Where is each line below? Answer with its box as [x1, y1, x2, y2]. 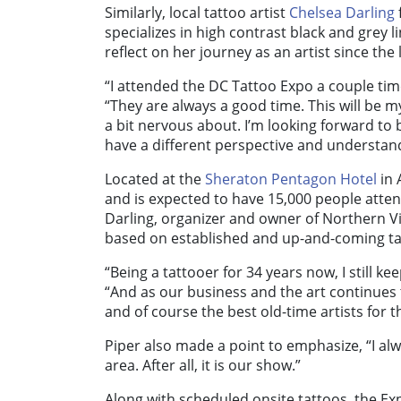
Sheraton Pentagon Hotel [205, 169, 377, 190]
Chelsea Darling [289, 3, 395, 23]
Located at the [105, 169, 205, 190]
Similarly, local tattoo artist [105, 3, 289, 23]
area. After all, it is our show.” [105, 355, 301, 376]
